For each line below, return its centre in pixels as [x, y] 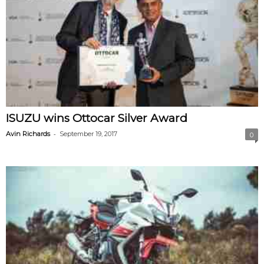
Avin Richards [28, 134]
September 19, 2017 [88, 134]
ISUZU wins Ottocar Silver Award [97, 118]
